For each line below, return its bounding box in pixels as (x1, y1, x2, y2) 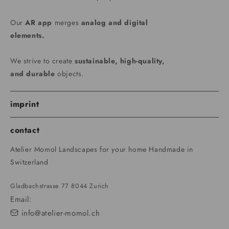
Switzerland (10, 157, 49, 168)
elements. (10, 30, 45, 41)
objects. (55, 68, 84, 79)
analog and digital (81, 17, 148, 28)
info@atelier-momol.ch (21, 208, 100, 219)
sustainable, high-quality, (75, 56, 165, 66)
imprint (10, 98, 39, 110)
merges (52, 17, 81, 28)
